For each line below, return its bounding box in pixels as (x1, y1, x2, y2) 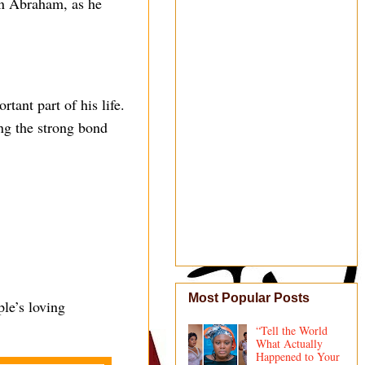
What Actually (255, 336, 323, 352)
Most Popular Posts (188, 291, 310, 306)
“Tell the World (255, 323, 328, 339)
